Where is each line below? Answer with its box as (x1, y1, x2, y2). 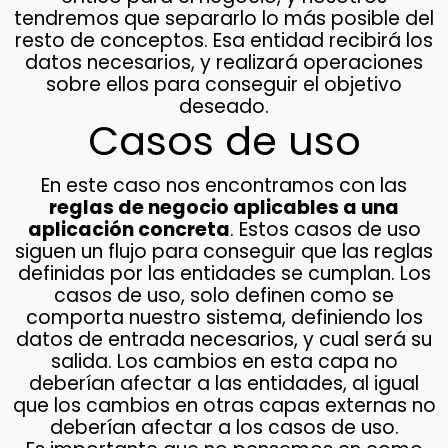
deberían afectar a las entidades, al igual (29, 370, 419, 398)
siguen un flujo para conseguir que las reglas (15, 238, 433, 266)
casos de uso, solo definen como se (54, 282, 394, 310)
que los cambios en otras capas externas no (12, 392, 436, 420)
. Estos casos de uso (229, 216, 421, 244)
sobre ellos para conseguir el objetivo (46, 71, 402, 99)
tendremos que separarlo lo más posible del (14, 5, 434, 33)
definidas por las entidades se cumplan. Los (17, 260, 431, 288)
